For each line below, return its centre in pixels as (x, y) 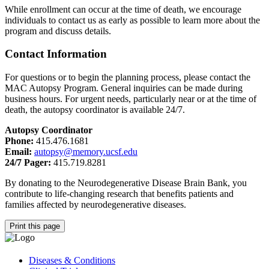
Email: (18, 151)
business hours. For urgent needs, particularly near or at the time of (131, 98)
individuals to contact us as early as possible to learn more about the (132, 20)
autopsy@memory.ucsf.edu (86, 151)
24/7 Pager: (28, 162)
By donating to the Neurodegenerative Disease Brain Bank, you (126, 183)
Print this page (35, 226)
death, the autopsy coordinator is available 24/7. (95, 109)
